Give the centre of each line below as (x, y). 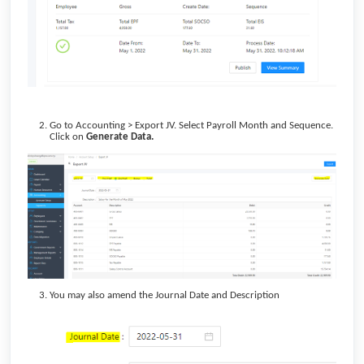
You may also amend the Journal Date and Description (165, 295)
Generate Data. (120, 136)
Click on (68, 136)
